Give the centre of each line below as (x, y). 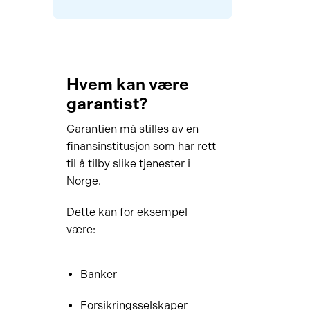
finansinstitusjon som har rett (141, 146)
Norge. (83, 181)
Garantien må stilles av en (132, 129)
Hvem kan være (127, 84)
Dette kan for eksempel (127, 212)
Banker (98, 274)
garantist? (107, 103)
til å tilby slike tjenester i (128, 164)
